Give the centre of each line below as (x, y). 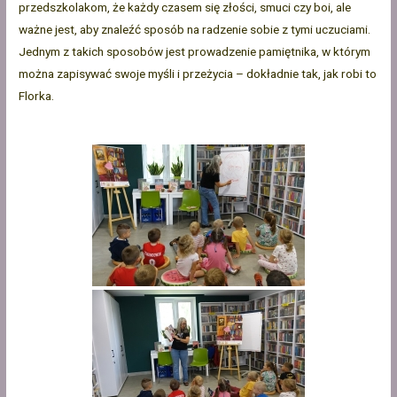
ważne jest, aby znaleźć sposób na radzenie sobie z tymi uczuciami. (195, 30)
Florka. (37, 96)
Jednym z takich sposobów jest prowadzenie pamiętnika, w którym (195, 52)
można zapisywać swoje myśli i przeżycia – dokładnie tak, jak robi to (198, 74)
